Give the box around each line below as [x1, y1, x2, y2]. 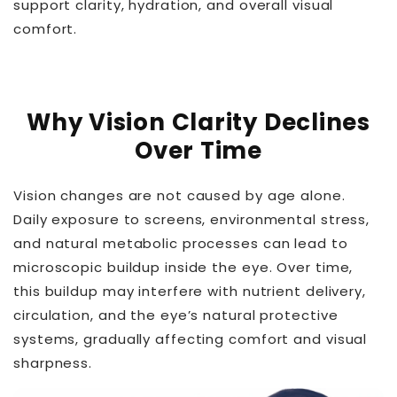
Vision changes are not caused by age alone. [13, 186, 346, 206]
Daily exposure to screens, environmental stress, [13, 210, 370, 230]
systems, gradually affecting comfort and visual [13, 330, 368, 349]
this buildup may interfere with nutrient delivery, [13, 282, 366, 301]
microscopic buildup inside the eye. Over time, [13, 258, 354, 277]
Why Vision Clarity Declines [26, 105, 371, 138]
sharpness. [13, 354, 93, 373]
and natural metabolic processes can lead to [13, 234, 348, 253]
